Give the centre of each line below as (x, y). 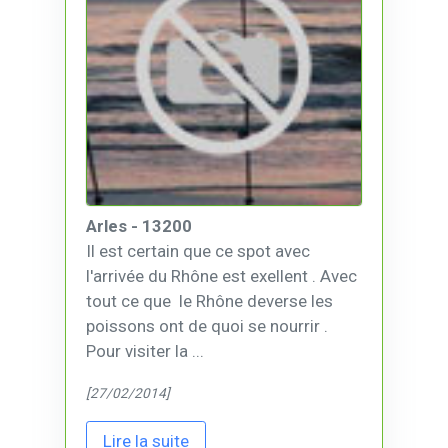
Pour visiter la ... (145, 350)
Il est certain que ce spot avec (198, 250)
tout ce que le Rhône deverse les (209, 300)
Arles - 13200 (139, 225)
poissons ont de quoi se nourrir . (209, 325)
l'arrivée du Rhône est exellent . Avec (221, 275)
